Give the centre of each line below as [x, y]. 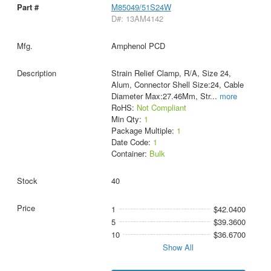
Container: [130, 154]
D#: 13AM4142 [137, 19]
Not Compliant [161, 108]
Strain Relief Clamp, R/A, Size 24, [171, 73]
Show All [178, 247]
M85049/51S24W [141, 7]
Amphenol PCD [138, 46]
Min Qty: [127, 119]
